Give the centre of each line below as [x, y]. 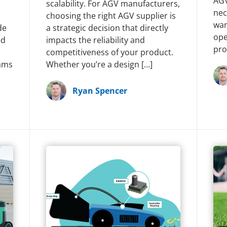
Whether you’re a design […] [99, 64]
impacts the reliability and [95, 40]
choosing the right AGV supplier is [111, 15]
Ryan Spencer [100, 90]
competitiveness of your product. [109, 52]
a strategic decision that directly [107, 28]
